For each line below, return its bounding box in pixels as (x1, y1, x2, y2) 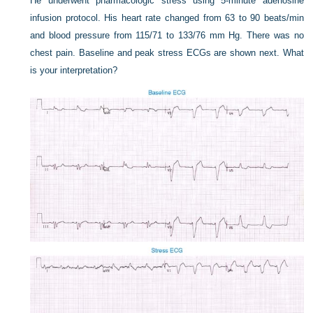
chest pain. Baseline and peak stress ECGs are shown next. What (30, 48, 304, 58)
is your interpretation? (30, 65, 118, 75)
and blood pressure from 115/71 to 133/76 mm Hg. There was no (30, 30, 304, 41)
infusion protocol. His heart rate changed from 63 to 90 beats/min (30, 13, 304, 23)
